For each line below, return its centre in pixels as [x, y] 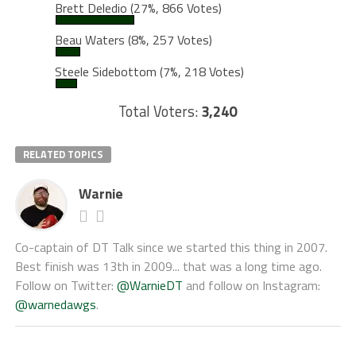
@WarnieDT [149, 286]
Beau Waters [91, 40]
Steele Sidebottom [107, 72]
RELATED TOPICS [63, 155]
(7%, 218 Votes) [201, 72]
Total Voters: [160, 112]
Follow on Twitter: [66, 286]
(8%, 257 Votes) [170, 40]
